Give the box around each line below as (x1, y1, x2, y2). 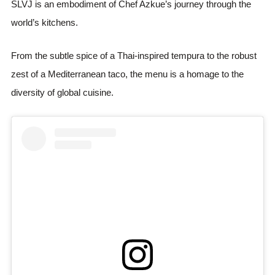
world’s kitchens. (11, 17, 79, 28)
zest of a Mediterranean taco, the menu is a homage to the (11, 69, 244, 79)
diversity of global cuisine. (11, 87, 114, 98)
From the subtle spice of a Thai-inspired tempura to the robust (11, 50, 257, 61)
